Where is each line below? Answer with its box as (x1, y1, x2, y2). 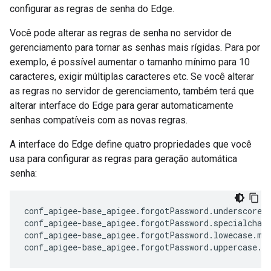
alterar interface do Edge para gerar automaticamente (10, 100, 233, 111)
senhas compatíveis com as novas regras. (10, 114, 188, 126)
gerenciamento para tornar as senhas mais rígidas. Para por (10, 42, 260, 53)
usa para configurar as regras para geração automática (10, 153, 237, 165)
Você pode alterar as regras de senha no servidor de (10, 27, 232, 39)
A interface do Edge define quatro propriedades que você (10, 139, 252, 150)
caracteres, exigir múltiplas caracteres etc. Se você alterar (10, 71, 254, 82)
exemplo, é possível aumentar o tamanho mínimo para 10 (10, 56, 250, 68)
